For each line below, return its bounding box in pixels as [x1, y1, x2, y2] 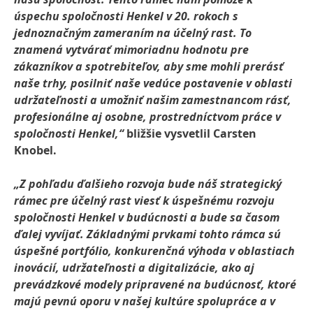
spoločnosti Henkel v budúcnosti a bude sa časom [14, 210, 279, 225]
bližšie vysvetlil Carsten [124, 126, 256, 141]
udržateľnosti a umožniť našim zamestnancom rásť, [14, 92, 291, 108]
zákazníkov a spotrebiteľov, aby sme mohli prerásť [14, 59, 284, 74]
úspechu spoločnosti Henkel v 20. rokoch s [14, 8, 238, 24]
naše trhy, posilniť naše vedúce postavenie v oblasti [14, 75, 292, 91]
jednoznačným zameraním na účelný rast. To [14, 25, 252, 41]
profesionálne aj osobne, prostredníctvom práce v [14, 109, 281, 124]
